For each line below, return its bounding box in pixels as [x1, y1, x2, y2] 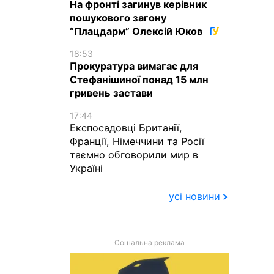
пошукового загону [70, 11, 166, 24]
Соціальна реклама [114, 237, 185, 247]
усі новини [168, 190, 220, 203]
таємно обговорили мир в [70, 149, 198, 161]
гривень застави [70, 87, 153, 99]
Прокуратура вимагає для [70, 60, 198, 72]
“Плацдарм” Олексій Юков [70, 24, 205, 37]
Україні [70, 162, 103, 175]
